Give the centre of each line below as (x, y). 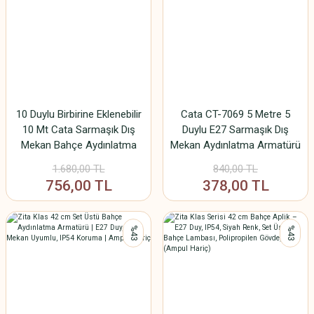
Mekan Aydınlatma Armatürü (235, 145)
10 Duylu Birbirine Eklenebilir (78, 114)
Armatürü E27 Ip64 (78, 161)
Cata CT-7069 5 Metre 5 (235, 114)
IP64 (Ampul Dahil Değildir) (235, 161)
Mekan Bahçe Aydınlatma (78, 145)
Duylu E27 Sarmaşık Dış (235, 130)
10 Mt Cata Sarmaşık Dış (78, 130)
